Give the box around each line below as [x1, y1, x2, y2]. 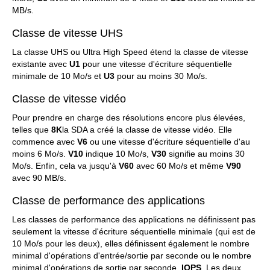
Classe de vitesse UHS [12, 27, 123, 39]
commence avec [12, 137, 77, 146]
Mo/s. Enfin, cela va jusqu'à [12, 161, 119, 171]
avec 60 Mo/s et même [134, 161, 226, 171]
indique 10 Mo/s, [83, 149, 151, 159]
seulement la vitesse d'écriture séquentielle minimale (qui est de [12, 227, 256, 236]
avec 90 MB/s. [12, 173, 66, 183]
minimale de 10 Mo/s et [12, 71, 104, 81]
